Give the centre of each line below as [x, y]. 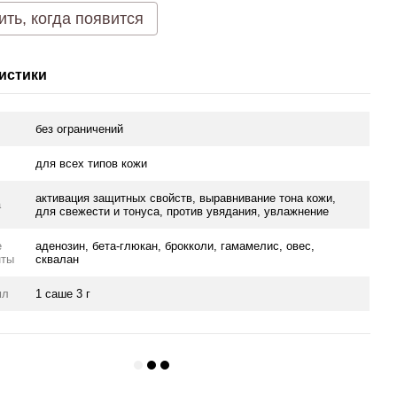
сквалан [58, 259]
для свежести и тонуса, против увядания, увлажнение [183, 211]
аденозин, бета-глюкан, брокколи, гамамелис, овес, [175, 246]
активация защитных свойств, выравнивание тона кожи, [186, 198]
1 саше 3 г [63, 294]
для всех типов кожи [92, 163]
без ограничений [80, 129]
